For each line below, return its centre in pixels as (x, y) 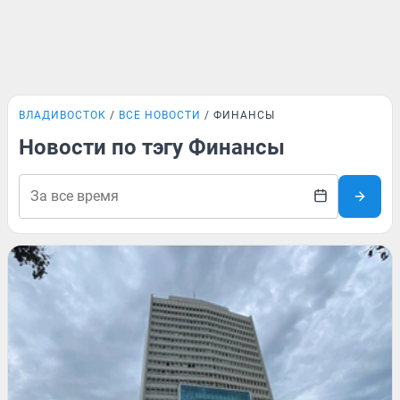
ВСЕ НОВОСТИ (160, 115)
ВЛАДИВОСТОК (62, 115)
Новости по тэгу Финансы (152, 147)
